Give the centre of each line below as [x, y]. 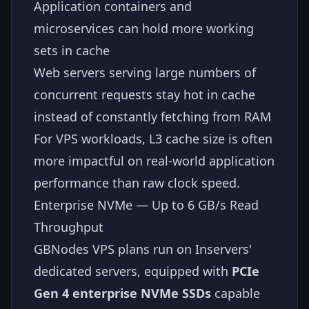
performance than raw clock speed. [137, 183]
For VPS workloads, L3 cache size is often [153, 139]
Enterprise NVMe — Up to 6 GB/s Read [146, 205]
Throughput [69, 227]
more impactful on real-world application [154, 161]
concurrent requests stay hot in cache [144, 95]
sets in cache [72, 51]
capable [236, 293]
